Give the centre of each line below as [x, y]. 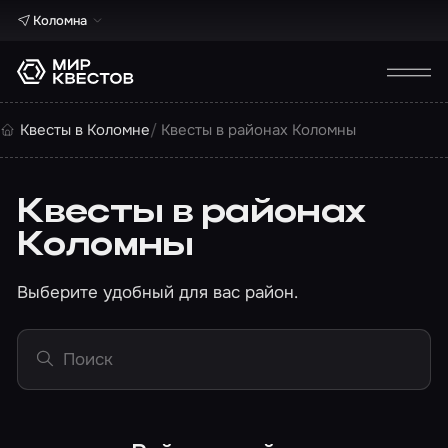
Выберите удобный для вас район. [158, 291]
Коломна [59, 20]
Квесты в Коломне [84, 129]
